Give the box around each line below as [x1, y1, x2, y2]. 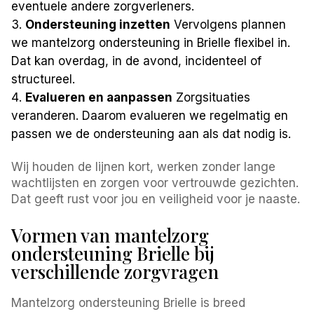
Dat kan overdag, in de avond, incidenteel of [11, 53, 262, 68]
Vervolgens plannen [170, 17, 287, 32]
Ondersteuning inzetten [25, 17, 171, 32]
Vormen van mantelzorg [11, 222, 210, 247]
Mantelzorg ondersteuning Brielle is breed [11, 295, 246, 310]
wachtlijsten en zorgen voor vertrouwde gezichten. [11, 175, 299, 190]
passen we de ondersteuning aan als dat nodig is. [11, 126, 292, 141]
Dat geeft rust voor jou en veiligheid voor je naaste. [11, 191, 301, 206]
